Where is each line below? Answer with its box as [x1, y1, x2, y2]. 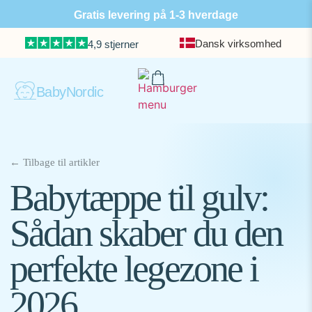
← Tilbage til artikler [10, 157, 100, 168]
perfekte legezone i [10, 248, 258, 290]
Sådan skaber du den [10, 212, 282, 254]
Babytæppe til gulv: [10, 177, 268, 219]
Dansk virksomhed [195, 38, 281, 49]
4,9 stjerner [87, 38, 139, 50]
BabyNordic [36, 84, 103, 100]
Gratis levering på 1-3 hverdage [74, 9, 238, 21]
